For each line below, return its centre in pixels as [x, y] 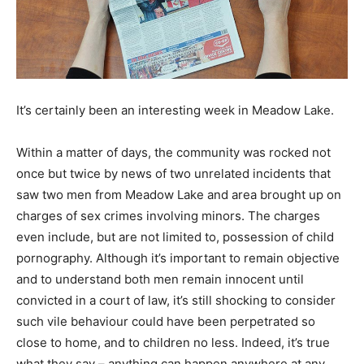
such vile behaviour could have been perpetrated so [166, 321]
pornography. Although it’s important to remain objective [178, 258]
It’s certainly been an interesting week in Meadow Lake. [175, 110]
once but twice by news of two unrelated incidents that [173, 173]
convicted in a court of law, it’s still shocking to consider [176, 300]
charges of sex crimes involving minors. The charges [168, 215]
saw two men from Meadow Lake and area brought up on [179, 194]
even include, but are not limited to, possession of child [175, 236]
